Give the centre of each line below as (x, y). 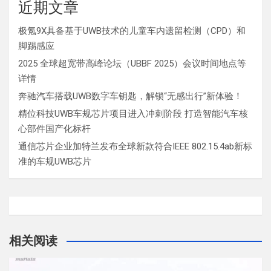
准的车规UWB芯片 (55, 161)
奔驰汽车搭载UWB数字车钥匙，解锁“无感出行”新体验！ (130, 96)
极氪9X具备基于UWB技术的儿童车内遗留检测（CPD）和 (132, 31)
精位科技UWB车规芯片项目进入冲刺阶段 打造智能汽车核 (133, 113)
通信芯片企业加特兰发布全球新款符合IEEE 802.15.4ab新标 (135, 146)
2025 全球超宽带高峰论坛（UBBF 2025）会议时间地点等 (132, 63)
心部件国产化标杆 (54, 129)
